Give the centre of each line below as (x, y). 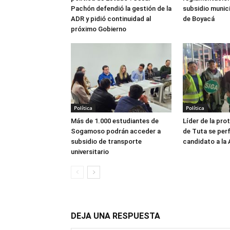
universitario (90, 151)
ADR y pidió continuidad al (111, 18)
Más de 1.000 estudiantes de (115, 121)
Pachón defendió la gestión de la (121, 8)
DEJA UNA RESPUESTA (116, 216)
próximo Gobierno (99, 29)
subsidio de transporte (106, 141)
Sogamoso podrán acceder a (116, 131)
